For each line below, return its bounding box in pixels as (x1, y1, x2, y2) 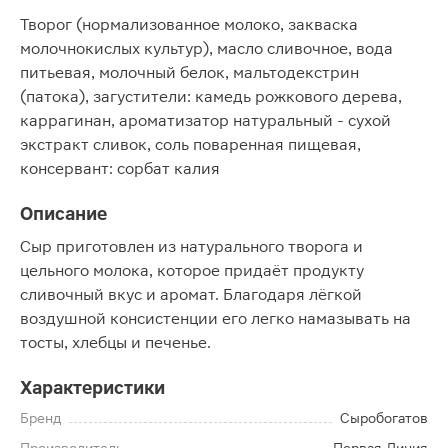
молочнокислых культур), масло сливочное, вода (20, 39, 393, 58)
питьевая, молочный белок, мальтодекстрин (20, 63, 359, 82)
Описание (20, 203, 107, 224)
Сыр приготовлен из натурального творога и (20, 237, 363, 256)
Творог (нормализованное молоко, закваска (20, 15, 358, 34)
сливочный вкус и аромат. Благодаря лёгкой (20, 285, 362, 304)
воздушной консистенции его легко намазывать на (20, 309, 411, 328)
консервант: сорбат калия (20, 159, 220, 178)
